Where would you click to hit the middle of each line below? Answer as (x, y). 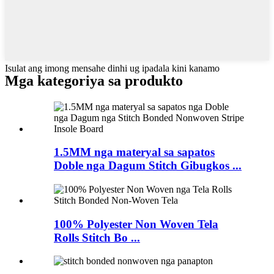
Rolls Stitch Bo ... (97, 237)
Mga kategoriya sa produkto (94, 80)
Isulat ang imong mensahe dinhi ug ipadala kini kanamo (112, 68)
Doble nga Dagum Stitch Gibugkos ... (148, 166)
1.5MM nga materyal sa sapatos (134, 152)
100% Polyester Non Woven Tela (136, 224)
